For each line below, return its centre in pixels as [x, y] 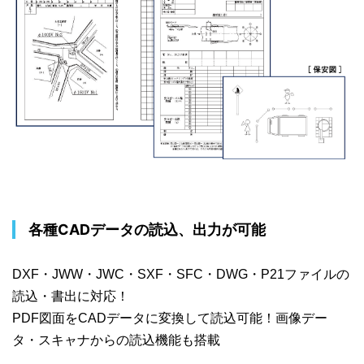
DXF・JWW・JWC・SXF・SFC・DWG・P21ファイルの [181, 275]
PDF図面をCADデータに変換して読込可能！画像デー [170, 318]
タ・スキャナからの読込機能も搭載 [116, 340]
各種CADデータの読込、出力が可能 [147, 230]
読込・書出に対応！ [71, 297]
